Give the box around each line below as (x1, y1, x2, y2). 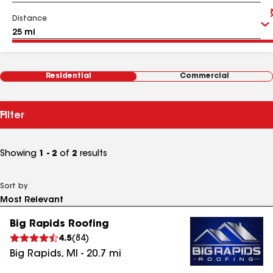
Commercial (180, 73, 229, 80)
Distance (12, 15, 47, 23)
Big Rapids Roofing (10, 219, 109, 229)
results (77, 150, 107, 158)
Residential (46, 73, 91, 80)
